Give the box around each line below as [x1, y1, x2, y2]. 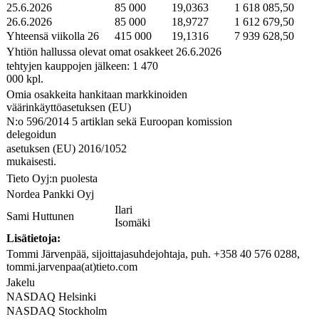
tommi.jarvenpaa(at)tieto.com [6, 260, 137, 273]
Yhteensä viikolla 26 [6, 29, 99, 42]
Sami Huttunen [6, 209, 74, 222]
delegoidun [6, 127, 59, 140]
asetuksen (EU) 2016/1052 [6, 142, 127, 155]
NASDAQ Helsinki [6, 290, 96, 303]
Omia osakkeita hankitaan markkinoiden [6, 88, 187, 100]
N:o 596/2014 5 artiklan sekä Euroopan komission [6, 115, 232, 127]
